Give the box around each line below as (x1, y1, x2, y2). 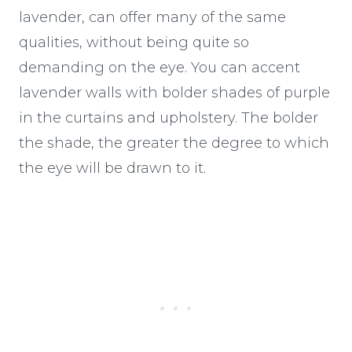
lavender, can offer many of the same (19, 8, 286, 26)
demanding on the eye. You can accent (19, 58, 300, 76)
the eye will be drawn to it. (19, 159, 210, 177)
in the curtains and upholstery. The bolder (19, 108, 318, 126)
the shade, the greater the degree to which (19, 134, 329, 152)
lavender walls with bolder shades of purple (19, 83, 330, 101)
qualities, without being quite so (19, 33, 249, 51)
